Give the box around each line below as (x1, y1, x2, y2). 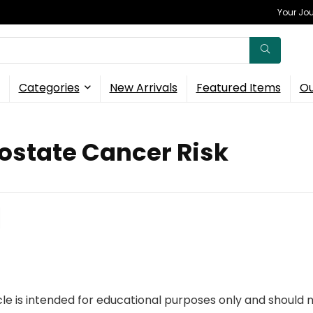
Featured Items (196, 80, 281, 96)
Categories (18, 80, 80, 96)
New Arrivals (109, 80, 177, 96)
